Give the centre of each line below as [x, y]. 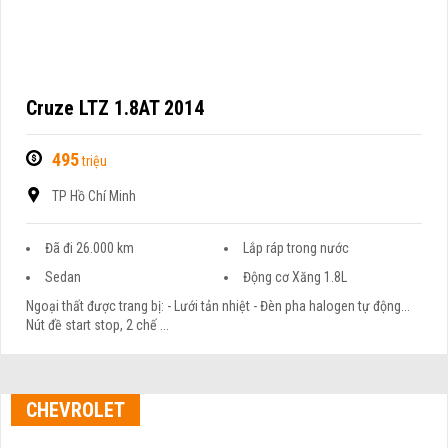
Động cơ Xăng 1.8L [295, 277]
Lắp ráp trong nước [296, 248]
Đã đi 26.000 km [90, 248]
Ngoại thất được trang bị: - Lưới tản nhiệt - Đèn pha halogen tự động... [218, 306]
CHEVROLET [76, 410]
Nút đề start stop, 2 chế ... [98, 325]
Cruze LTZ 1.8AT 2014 [115, 108]
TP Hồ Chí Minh [94, 196]
